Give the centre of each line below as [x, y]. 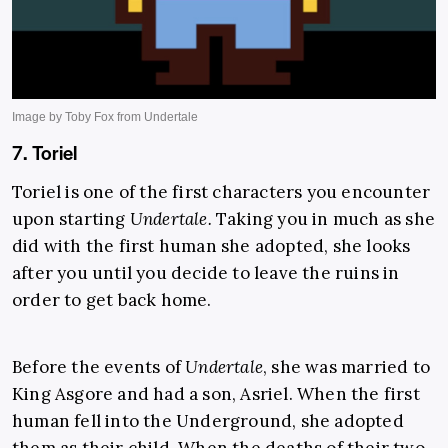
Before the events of [99, 367]
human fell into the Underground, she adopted [208, 421]
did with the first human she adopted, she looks [211, 246]
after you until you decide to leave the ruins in [206, 273]
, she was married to [347, 367]
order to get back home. [112, 300]
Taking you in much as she [323, 219]
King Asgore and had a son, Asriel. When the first [216, 394]
